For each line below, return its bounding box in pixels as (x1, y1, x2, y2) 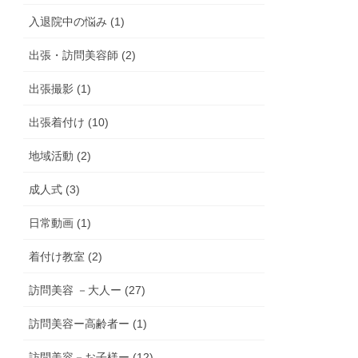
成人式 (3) (29, 182, 81, 196)
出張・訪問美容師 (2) (29, 48, 137, 62)
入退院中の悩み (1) (29, 14, 125, 28)
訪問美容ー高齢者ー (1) (29, 316, 148, 330)
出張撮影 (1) (29, 82, 92, 95)
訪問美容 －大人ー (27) (29, 283, 146, 296)
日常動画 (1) (29, 216, 92, 229)
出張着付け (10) (29, 115, 109, 129)
